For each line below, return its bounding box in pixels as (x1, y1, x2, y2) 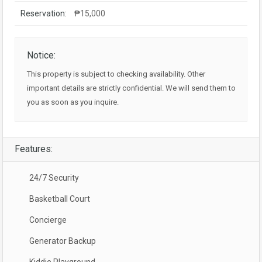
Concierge (29, 215, 67, 225)
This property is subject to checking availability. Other (27, 70, 205, 78)
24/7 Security (29, 173, 79, 182)
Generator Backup (29, 236, 96, 246)
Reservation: (20, 9, 67, 18)
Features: (15, 143, 53, 154)
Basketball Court (29, 194, 90, 204)
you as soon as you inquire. (27, 98, 119, 106)
